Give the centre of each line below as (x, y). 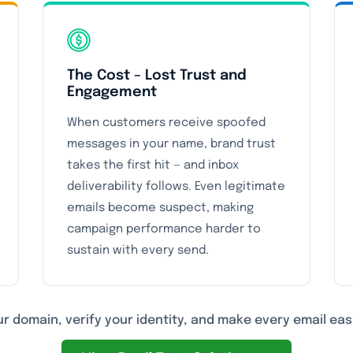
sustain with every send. (137, 251)
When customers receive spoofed (166, 123)
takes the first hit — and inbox (152, 165)
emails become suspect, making (160, 208)
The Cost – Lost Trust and (156, 76)
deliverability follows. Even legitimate (176, 187)
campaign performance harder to (163, 229)
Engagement (111, 92)
